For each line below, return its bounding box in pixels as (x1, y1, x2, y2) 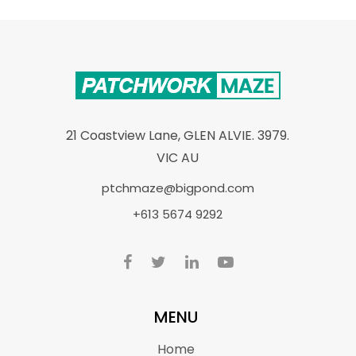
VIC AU (157, 149, 199, 167)
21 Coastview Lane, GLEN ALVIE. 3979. (66, 126, 289, 145)
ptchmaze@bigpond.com (101, 180, 254, 196)
